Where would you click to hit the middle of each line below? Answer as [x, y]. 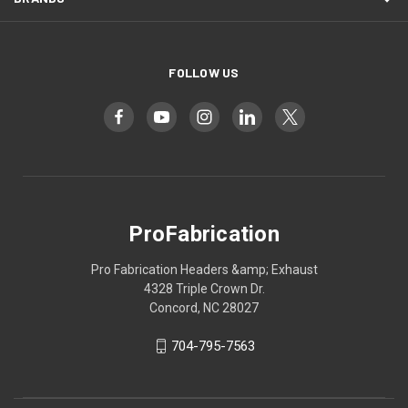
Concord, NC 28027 [204, 308]
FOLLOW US [204, 73]
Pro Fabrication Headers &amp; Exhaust [204, 270]
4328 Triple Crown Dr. [204, 289]
